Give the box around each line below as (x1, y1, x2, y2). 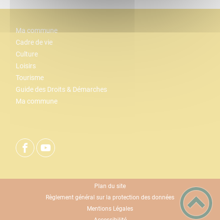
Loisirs (16, 62, 36, 71)
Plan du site (94, 183, 126, 190)
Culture (16, 50, 38, 59)
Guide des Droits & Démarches (16, 85, 107, 94)
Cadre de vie (16, 38, 53, 47)
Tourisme (16, 74, 44, 82)
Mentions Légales (87, 205, 133, 212)
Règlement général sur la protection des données (46, 194, 174, 201)
